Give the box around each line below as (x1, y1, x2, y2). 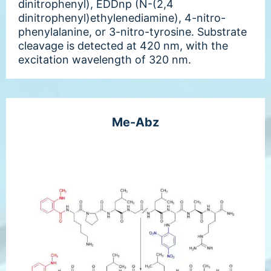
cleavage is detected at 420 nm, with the (18, 39, 228, 52)
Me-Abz (112, 114, 159, 129)
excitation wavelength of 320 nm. (18, 53, 191, 66)
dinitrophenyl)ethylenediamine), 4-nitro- (18, 11, 226, 24)
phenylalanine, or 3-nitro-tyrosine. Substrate (18, 25, 247, 38)
